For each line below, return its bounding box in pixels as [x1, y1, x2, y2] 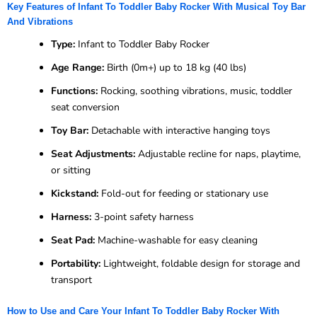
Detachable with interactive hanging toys [88, 123, 270, 137]
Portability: [51, 256, 100, 270]
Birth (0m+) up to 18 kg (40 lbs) [104, 60, 246, 74]
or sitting [51, 163, 91, 177]
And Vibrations [7, 16, 73, 28]
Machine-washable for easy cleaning [95, 233, 258, 247]
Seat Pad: [51, 233, 95, 247]
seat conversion [51, 100, 120, 114]
